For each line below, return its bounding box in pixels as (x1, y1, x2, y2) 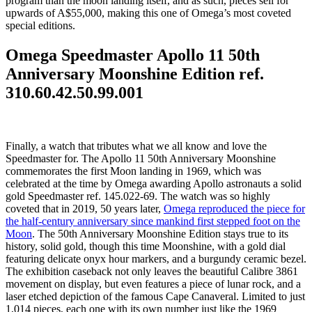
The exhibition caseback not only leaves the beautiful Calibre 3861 (6, 265, 298, 278)
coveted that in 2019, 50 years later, (6, 203, 164, 215)
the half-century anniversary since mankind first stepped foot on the (6, 215, 300, 228)
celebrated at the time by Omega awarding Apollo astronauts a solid (6, 178, 302, 190)
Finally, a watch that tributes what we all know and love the (6, 140, 267, 153)
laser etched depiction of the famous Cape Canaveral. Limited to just (6, 290, 305, 303)
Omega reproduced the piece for (164, 203, 305, 215)
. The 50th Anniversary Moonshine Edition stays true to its (32, 228, 288, 240)
